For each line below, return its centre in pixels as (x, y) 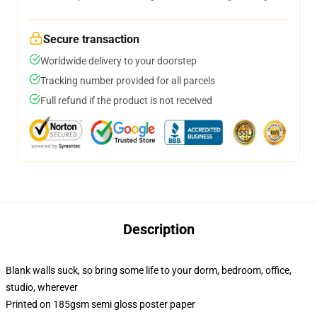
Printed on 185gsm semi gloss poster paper (100, 304)
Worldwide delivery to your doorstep (119, 61)
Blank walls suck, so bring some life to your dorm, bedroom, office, (149, 270)
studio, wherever (42, 287)
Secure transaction (91, 39)
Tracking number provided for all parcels (128, 81)
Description (158, 229)
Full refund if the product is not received (126, 100)
